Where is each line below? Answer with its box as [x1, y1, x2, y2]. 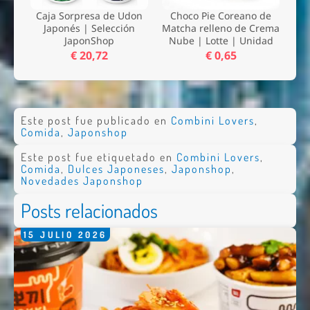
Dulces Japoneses [67, 161, 165, 176]
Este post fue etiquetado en [20, 149, 176, 164]
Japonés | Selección [44, 21, 135, 35]
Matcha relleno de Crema [162, 21, 280, 35]
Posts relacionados [20, 198, 158, 224]
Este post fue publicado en [20, 113, 171, 127]
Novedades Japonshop [20, 173, 143, 188]
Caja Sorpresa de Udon [36, 9, 143, 23]
